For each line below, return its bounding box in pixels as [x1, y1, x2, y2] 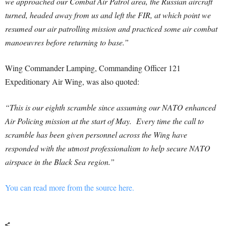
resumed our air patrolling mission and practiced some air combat [5, 23, 217, 34]
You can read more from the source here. [5, 182, 134, 193]
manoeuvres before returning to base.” [5, 37, 129, 48]
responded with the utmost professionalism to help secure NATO [5, 143, 210, 154]
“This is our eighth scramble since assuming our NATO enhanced [5, 102, 216, 113]
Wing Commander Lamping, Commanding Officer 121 [5, 63, 181, 74]
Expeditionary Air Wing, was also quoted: [5, 76, 139, 87]
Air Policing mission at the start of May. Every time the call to [5, 116, 204, 127]
